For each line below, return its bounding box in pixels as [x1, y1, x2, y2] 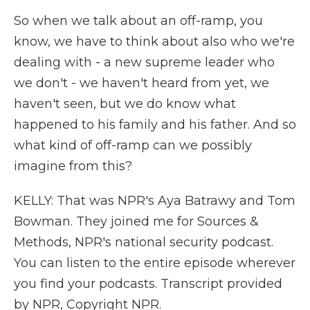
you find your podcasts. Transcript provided [14, 276, 282, 291]
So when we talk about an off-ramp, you [14, 13, 263, 28]
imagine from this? [14, 158, 132, 174]
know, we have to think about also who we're [14, 34, 295, 49]
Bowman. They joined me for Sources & [14, 214, 259, 229]
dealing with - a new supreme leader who [14, 55, 275, 70]
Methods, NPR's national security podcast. [14, 235, 273, 250]
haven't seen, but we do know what [14, 96, 236, 111]
